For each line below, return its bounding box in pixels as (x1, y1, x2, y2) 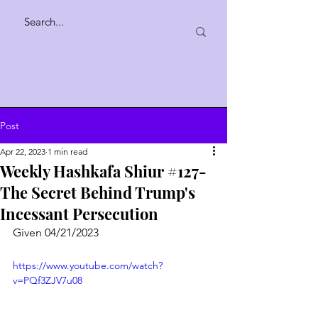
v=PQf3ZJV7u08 (13, 274, 82, 287)
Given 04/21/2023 (13, 226, 99, 239)
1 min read (48, 146, 87, 157)
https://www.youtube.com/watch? (13, 259, 163, 272)
